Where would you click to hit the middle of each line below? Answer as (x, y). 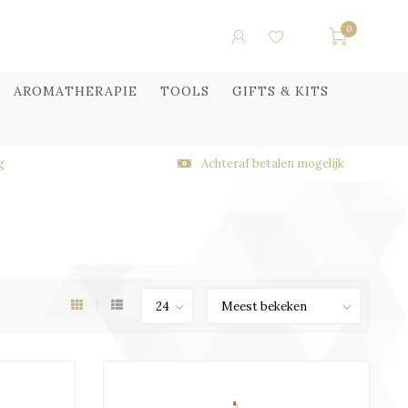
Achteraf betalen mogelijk (271, 163)
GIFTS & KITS (280, 91)
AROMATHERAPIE (76, 91)
